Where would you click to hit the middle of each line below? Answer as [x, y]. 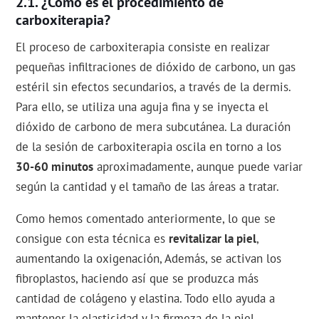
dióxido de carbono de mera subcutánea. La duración [153, 127]
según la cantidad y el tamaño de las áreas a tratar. [148, 187]
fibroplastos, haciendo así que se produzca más [137, 279]
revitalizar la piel [213, 239]
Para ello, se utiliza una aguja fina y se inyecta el [142, 107]
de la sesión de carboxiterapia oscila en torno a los [149, 147]
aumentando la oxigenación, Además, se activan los [149, 259]
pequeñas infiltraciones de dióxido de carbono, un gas [156, 67]
